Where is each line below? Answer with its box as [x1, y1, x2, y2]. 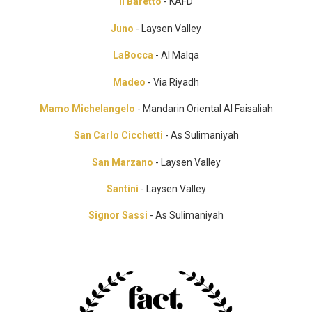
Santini [106, 183, 141, 195]
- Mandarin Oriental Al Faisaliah [134, 102, 273, 114]
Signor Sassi [88, 210, 148, 221]
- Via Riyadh [146, 76, 199, 88]
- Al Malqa [153, 49, 199, 61]
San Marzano [91, 156, 153, 168]
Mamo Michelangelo [39, 102, 135, 114]
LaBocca [113, 49, 153, 61]
